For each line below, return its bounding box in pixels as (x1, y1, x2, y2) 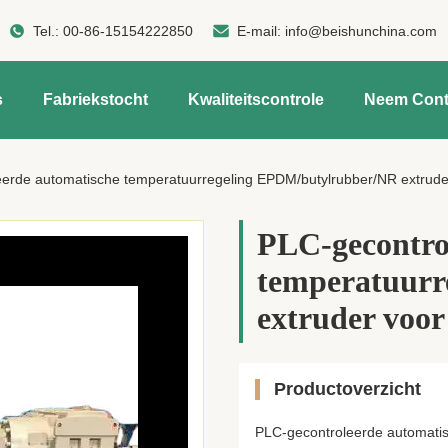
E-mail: (237, 22, 286, 39)
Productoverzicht (274, 379, 421, 399)
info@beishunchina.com (285, 22, 438, 39)
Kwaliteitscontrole (188, 91, 324, 108)
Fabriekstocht (43, 91, 148, 108)
